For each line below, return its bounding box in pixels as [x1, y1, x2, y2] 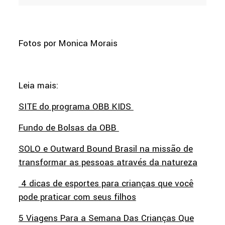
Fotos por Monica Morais [18, 37, 118, 50]
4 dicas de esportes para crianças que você [18, 177, 193, 190]
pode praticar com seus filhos [18, 191, 136, 204]
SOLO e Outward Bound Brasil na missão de [18, 143, 193, 156]
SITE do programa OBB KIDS [18, 100, 134, 114]
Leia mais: [18, 79, 58, 92]
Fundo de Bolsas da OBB [18, 122, 119, 135]
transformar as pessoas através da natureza [18, 156, 197, 169]
